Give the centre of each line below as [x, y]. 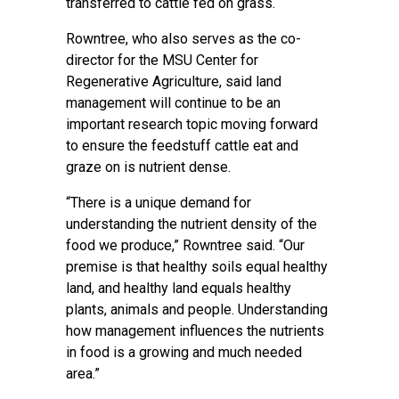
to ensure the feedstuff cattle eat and [182, 146]
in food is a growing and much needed [184, 352]
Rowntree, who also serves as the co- [183, 39]
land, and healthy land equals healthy [179, 288]
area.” [83, 374]
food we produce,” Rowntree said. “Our [185, 245]
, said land [250, 81]
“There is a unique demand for [159, 203]
